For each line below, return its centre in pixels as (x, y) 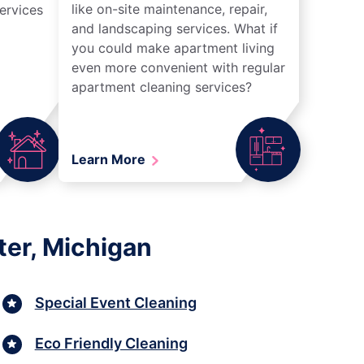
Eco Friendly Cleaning (111, 344)
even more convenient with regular (178, 67)
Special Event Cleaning (115, 303)
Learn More (110, 159)
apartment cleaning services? (162, 87)
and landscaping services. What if (175, 28)
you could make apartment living (173, 48)
